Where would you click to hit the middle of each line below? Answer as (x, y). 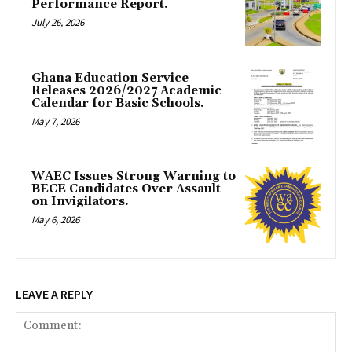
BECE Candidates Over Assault (126, 189)
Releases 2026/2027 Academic (126, 90)
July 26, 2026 (58, 22)
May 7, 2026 (55, 121)
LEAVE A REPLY (54, 294)
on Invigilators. (80, 202)
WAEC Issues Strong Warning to (134, 177)
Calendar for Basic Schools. (118, 103)
